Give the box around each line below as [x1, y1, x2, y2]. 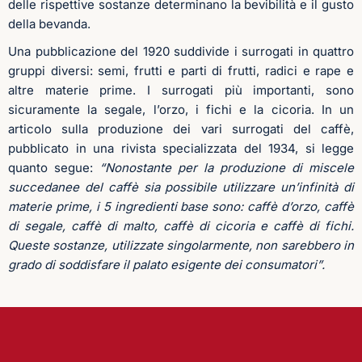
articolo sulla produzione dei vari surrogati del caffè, [8, 120, 354, 137]
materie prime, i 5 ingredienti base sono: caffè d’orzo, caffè [8, 198, 354, 214]
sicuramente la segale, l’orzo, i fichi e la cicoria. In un [8, 101, 354, 117]
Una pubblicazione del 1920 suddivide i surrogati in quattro [8, 43, 354, 59]
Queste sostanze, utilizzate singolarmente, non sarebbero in [8, 237, 354, 253]
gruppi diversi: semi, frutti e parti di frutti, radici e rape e [8, 62, 354, 78]
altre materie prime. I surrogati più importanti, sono [8, 82, 354, 98]
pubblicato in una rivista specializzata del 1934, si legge [8, 140, 354, 156]
